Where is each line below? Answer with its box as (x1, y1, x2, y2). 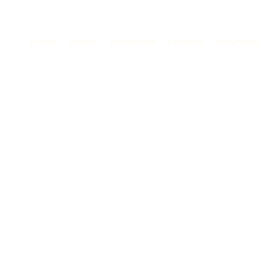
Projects (168, 35, 205, 47)
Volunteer (216, 35, 260, 47)
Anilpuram (109, 35, 157, 47)
